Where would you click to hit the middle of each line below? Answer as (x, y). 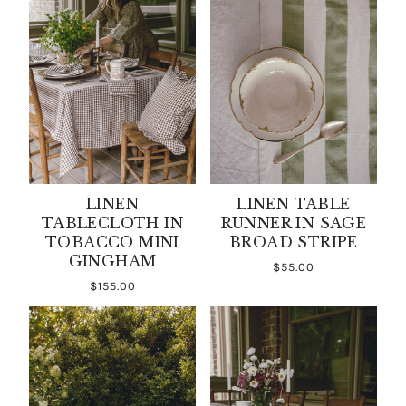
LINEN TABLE (294, 203)
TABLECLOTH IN (112, 222)
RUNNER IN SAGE (294, 222)
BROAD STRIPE (294, 242)
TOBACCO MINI (112, 242)
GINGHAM (112, 261)
